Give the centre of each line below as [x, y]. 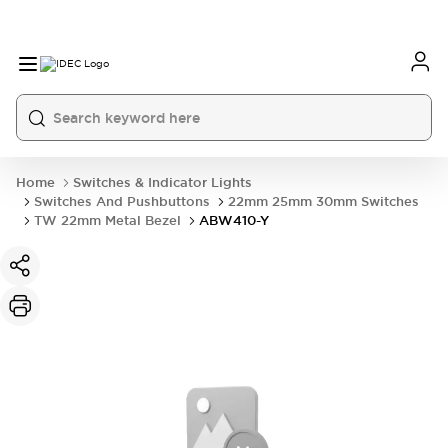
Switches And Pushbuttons [122, 201]
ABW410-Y [234, 220]
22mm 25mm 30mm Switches [323, 201]
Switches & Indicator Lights [162, 182]
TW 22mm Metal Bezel [107, 220]
